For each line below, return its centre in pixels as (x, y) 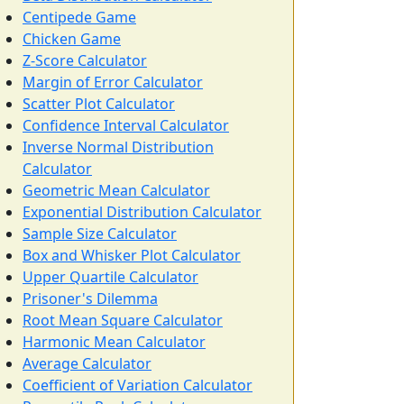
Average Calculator (87, 363)
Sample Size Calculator (100, 234)
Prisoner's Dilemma (90, 298)
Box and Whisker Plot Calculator (132, 255)
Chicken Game (72, 39)
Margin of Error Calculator (113, 82)
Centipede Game (79, 17)
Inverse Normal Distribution (118, 147)
